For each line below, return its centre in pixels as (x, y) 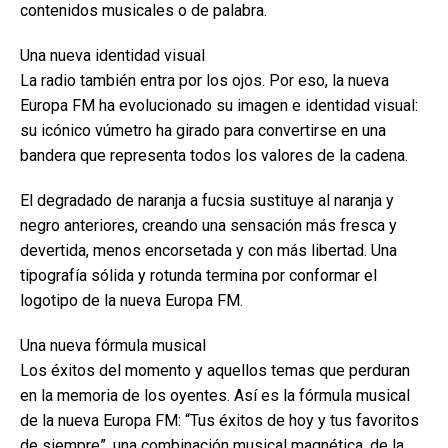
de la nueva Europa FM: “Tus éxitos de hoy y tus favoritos (219, 420)
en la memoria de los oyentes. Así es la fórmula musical (215, 395)
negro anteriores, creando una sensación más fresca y (208, 225)
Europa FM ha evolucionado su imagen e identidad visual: (219, 105)
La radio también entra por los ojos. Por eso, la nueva (204, 80)
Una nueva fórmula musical (113, 345)
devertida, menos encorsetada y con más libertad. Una (208, 250)
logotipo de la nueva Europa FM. (131, 300)
